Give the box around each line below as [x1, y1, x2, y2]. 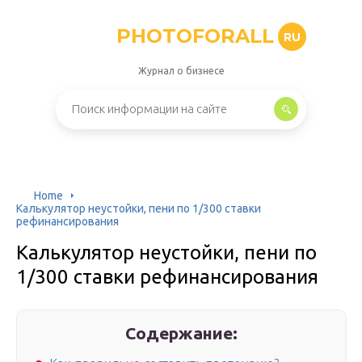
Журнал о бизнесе [137, 65, 225, 76]
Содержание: [125, 323, 238, 343]
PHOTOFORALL [116, 24, 274, 48]
